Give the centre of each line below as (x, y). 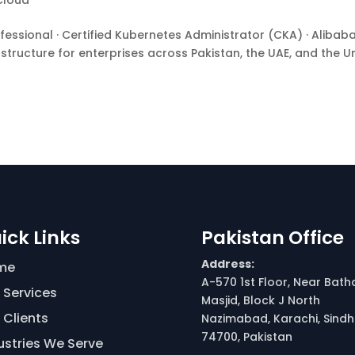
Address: (227, 263)
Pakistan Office (272, 237)
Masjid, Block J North (260, 300)
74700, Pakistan (246, 336)
